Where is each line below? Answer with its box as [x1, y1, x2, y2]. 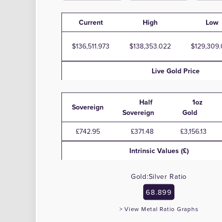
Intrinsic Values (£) [129, 145, 189, 156]
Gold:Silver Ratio [131, 171, 187, 181]
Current [78, 17, 103, 27]
